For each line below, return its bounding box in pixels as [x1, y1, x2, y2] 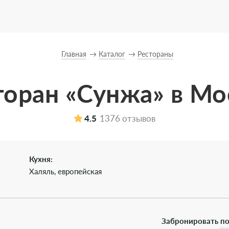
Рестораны [137, 50, 173, 58]
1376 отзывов [100, 113, 155, 124]
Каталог [98, 50, 125, 58]
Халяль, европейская [29, 167, 102, 176]
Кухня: [29, 154, 53, 164]
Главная [61, 50, 86, 58]
